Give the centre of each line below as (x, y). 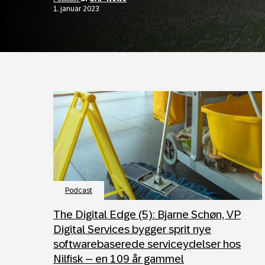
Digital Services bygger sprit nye (132, 229)
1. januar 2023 (76, 9)
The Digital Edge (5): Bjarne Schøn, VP (147, 214)
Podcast (79, 190)
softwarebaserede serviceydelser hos (147, 244)
